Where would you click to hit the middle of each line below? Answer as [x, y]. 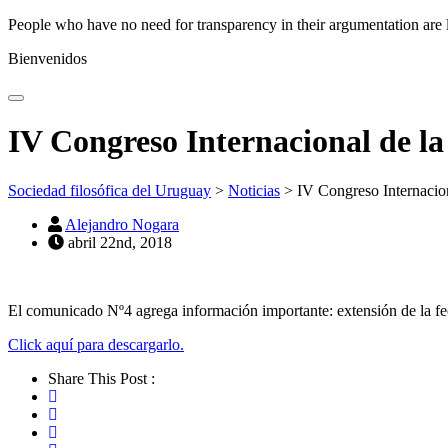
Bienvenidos [47, 58]
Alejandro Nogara [122, 224]
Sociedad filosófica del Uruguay [109, 190]
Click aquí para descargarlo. [96, 344]
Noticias [254, 190]
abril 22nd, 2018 [120, 242]
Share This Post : [101, 378]
